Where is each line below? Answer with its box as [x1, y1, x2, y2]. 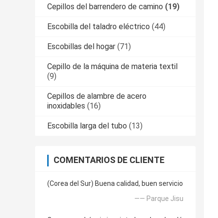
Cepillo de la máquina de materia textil [47, 62, 178, 72]
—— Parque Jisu [134, 195, 183, 203]
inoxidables [47, 101, 85, 111]
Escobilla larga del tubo [47, 121, 127, 131]
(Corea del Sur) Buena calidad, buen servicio [47, 180, 183, 188]
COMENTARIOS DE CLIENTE [54, 155, 164, 165]
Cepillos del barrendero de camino [47, 2, 163, 12]
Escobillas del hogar [47, 42, 115, 52]
